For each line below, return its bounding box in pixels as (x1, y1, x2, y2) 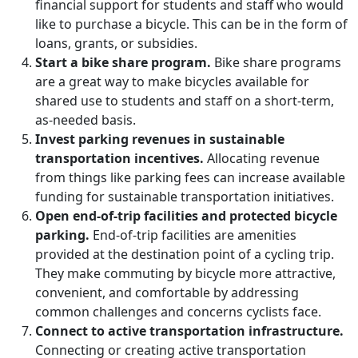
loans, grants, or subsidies (35, 34, 194, 52)
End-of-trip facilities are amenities (89, 226, 296, 244)
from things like (35, 169, 134, 186)
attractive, (275, 265, 336, 282)
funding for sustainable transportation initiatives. (35, 188, 334, 205)
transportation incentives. (35, 149, 204, 167)
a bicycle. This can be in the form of (132, 15, 348, 33)
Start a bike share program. (35, 54, 211, 71)
